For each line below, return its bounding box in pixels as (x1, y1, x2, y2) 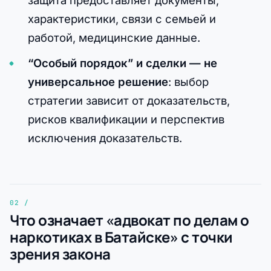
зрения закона (10, 243, 111, 264)
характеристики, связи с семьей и (27, 11, 216, 25)
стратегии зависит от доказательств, (27, 93, 230, 107)
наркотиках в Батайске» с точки (10, 226, 233, 247)
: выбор (168, 74, 209, 88)
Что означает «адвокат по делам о (10, 209, 249, 230)
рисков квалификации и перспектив (27, 112, 224, 126)
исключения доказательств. (27, 131, 182, 145)
